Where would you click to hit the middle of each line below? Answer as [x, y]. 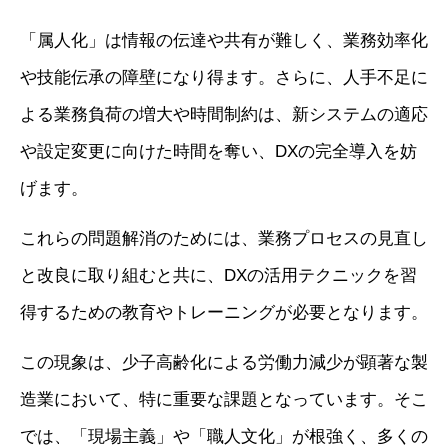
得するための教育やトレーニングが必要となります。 [224, 312]
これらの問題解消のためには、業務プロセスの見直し [224, 238]
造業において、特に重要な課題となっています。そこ [224, 399]
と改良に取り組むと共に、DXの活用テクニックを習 [218, 275]
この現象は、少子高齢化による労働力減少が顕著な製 [224, 362]
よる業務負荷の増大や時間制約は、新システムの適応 [224, 114]
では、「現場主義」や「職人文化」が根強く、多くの [224, 436]
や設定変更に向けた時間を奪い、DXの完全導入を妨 [218, 151]
